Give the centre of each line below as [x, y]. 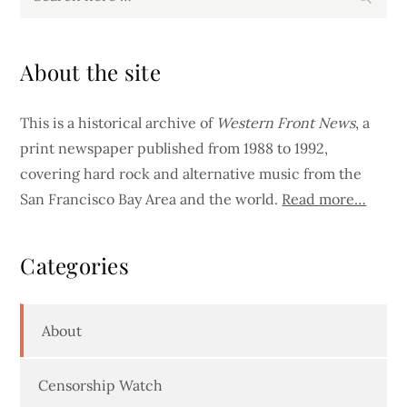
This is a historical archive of [119, 123]
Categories [74, 266]
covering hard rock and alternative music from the [191, 174]
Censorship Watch [101, 386]
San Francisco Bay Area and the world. [151, 199]
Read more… [324, 199]
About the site [90, 72]
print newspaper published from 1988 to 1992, [174, 149]
